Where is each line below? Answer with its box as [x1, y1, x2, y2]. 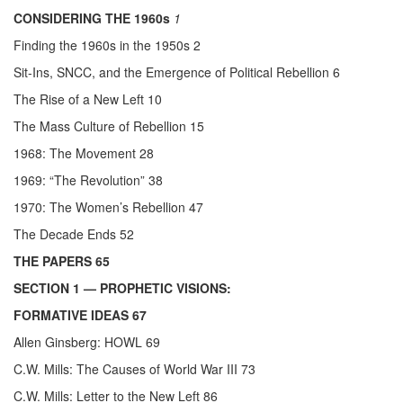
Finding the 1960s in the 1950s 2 [13, 36, 201, 55]
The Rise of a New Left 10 [13, 90, 162, 109]
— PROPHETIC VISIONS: [84, 279, 231, 298]
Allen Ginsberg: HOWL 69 [13, 333, 160, 352]
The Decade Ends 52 [13, 225, 134, 244]
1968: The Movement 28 [13, 144, 154, 163]
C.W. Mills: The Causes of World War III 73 [13, 360, 255, 379]
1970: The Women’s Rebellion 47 [13, 198, 203, 217]
